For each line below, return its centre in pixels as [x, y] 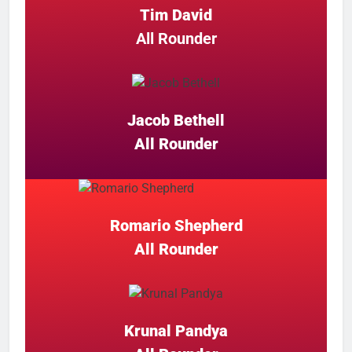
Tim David [176, 15]
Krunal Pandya [176, 330]
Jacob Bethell [176, 120]
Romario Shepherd [176, 225]
